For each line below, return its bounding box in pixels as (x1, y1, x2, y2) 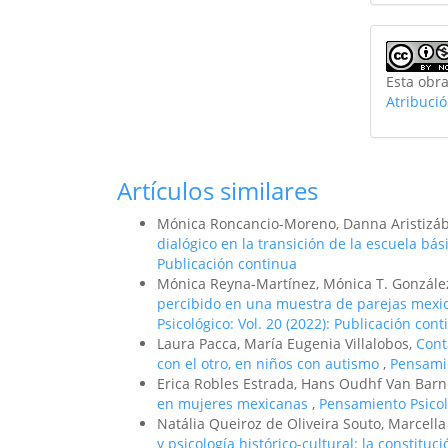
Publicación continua (157, 254, 297, 273)
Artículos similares (117, 174, 318, 207)
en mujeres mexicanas (157, 394, 312, 413)
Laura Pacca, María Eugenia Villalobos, (157, 334, 416, 353)
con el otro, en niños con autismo (157, 354, 383, 373)
